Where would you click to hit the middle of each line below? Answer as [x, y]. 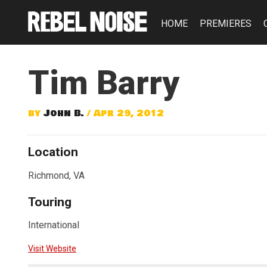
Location [53, 152]
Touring [50, 202]
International [54, 225]
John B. [64, 113]
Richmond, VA [56, 175]
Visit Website [52, 249]
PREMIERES [226, 24]
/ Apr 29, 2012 [124, 113]
